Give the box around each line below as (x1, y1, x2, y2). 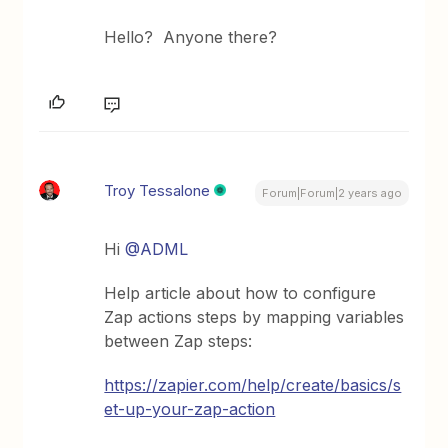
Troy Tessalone (104, 181, 211, 201)
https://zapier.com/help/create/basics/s (104, 375, 402, 396)
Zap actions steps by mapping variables (104, 307, 405, 328)
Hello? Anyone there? (104, 27, 278, 48)
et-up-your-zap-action (104, 399, 276, 420)
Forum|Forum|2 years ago (261, 186, 402, 201)
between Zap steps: (104, 331, 253, 352)
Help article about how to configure (104, 283, 377, 304)
